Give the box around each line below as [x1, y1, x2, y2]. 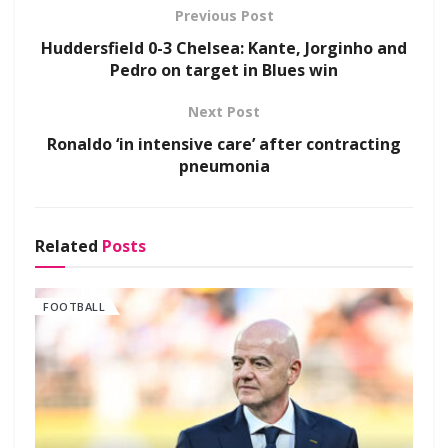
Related [35, 234, 98, 257]
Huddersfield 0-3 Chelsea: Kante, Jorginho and [41, 36, 407, 59]
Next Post [188, 101, 260, 121]
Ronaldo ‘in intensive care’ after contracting [47, 132, 401, 155]
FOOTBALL [43, 298, 105, 314]
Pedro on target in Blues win [110, 58, 338, 81]
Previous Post [174, 5, 274, 25]
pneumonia [178, 154, 270, 177]
